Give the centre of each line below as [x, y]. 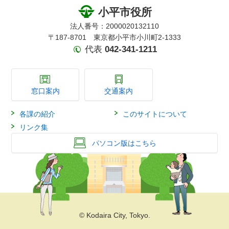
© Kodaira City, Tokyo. [114, 215]
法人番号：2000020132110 [114, 26]
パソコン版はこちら [124, 143]
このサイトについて [155, 114]
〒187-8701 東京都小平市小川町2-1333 [114, 38]
